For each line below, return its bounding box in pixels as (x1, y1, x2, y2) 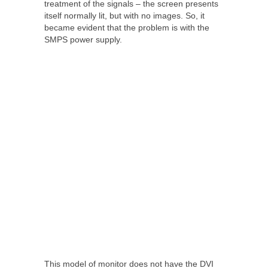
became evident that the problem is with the (44, 22, 209, 32)
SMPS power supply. (44, 34, 122, 44)
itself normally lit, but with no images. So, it (44, 10, 205, 20)
